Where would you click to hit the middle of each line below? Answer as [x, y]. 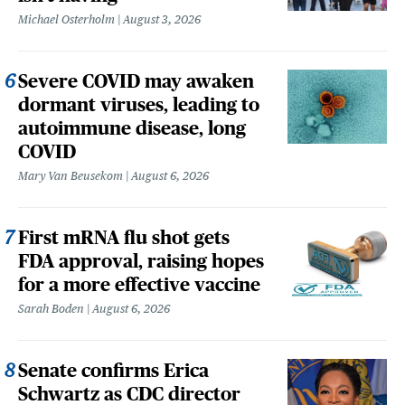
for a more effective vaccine [139, 284]
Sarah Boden [51, 308]
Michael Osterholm [66, 19]
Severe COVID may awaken [136, 80]
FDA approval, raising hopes [141, 260]
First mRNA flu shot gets [124, 237]
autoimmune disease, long [132, 127]
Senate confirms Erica [113, 370]
